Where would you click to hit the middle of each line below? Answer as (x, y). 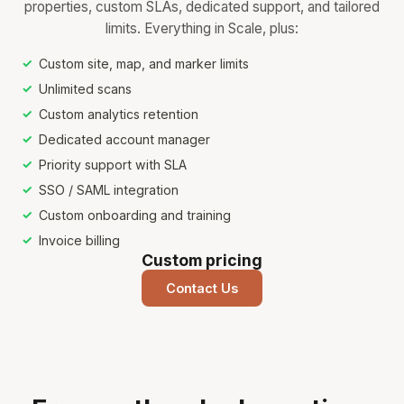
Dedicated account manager (125, 139)
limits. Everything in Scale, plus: (202, 28)
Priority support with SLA (113, 165)
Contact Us (202, 288)
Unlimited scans (86, 89)
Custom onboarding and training (135, 215)
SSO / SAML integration (109, 190)
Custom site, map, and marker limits (144, 64)
